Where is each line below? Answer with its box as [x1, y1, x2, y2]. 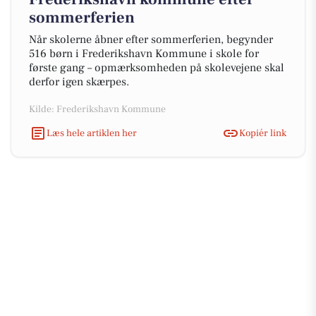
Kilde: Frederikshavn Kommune [29, 103, 166, 116]
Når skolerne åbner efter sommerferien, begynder [29, 32, 273, 47]
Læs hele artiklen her [47, 126, 137, 140]
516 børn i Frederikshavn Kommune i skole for [29, 47, 259, 61]
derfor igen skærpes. [29, 75, 129, 89]
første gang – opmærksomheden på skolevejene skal [29, 61, 284, 75]
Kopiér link [239, 126, 286, 140]
